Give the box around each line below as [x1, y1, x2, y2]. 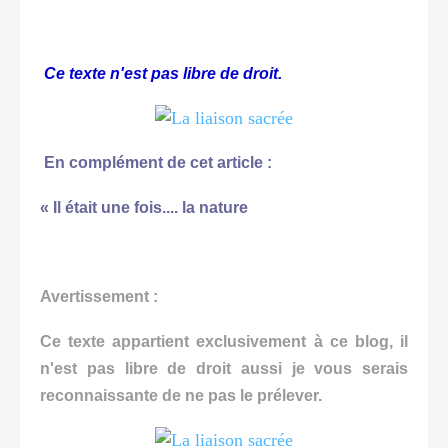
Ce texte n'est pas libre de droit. [40, 64, 282, 82]
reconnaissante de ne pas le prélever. [40, 386, 322, 404]
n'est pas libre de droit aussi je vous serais [40, 359, 408, 377]
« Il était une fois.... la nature [40, 198, 248, 216]
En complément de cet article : [40, 153, 272, 171]
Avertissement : [40, 287, 158, 305]
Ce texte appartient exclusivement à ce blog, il [40, 332, 408, 350]
